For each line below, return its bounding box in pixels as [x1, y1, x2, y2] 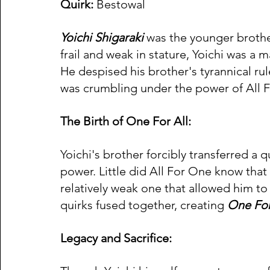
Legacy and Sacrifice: [60, 231, 172, 246]
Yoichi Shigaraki [60, 30, 143, 45]
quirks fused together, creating [60, 198, 227, 213]
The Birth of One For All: [60, 114, 191, 129]
